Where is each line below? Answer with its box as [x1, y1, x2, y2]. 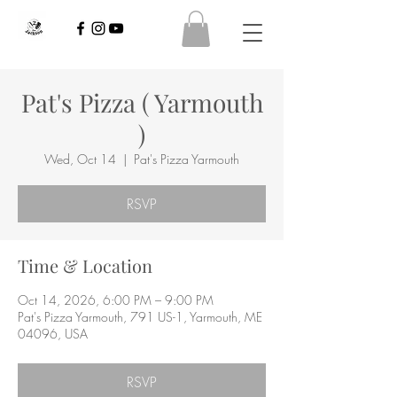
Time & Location [18, 253, 152, 277]
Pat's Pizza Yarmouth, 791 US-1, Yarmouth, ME [18, 307, 262, 325]
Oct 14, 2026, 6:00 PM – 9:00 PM [18, 291, 214, 308]
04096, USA [18, 324, 88, 342]
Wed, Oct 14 [44, 150, 116, 167]
